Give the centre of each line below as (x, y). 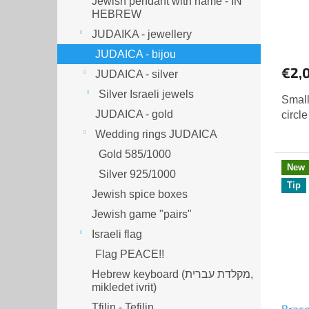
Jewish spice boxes (140, 194)
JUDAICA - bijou (136, 54)
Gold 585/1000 (135, 154)
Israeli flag (117, 234)
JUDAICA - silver (137, 74)
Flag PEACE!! (130, 254)
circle (295, 115)
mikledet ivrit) (124, 287)
